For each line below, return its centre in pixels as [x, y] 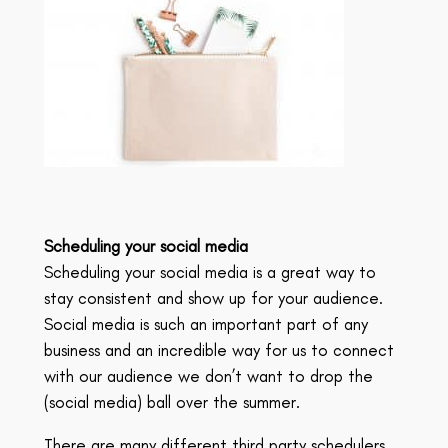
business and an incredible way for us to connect [218, 350]
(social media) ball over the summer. [171, 402]
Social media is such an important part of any [205, 324]
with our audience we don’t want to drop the [208, 376]
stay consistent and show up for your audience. [213, 298]
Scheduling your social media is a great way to [209, 272]
